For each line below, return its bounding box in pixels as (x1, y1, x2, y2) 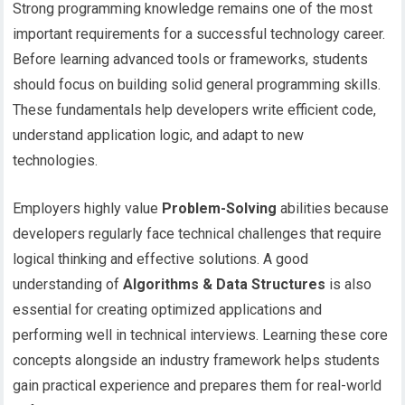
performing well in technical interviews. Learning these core (13, 326, 389, 344)
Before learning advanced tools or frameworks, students (13, 51, 369, 69)
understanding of (13, 276, 124, 294)
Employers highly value (13, 200, 163, 218)
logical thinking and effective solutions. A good (13, 250, 309, 268)
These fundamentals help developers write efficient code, (13, 101, 377, 119)
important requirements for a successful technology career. (13, 25, 386, 43)
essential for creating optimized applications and (13, 301, 323, 319)
